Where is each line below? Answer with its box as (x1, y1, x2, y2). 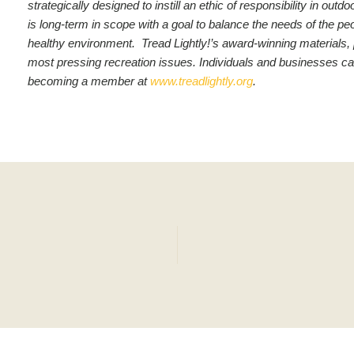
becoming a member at (27, 73, 150, 88)
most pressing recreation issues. (27, 55, 196, 69)
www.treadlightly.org (149, 73, 253, 88)
